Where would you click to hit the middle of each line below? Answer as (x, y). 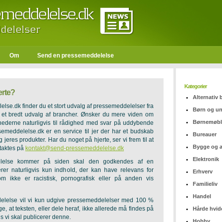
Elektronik (206, 159)
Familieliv (205, 184)
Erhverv (203, 171)
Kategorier (195, 86)
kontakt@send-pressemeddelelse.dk (75, 148)
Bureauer (205, 134)
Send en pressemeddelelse (76, 55)
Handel (202, 196)
